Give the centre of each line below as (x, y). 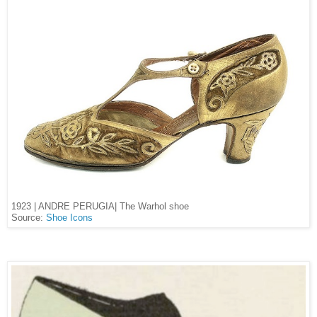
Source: (29, 218)
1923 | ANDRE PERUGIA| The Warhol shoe (100, 206)
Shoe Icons (69, 218)
